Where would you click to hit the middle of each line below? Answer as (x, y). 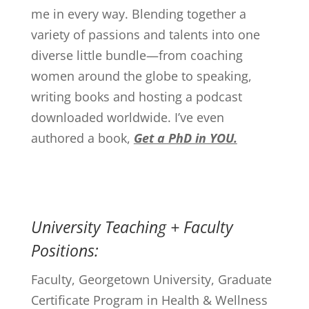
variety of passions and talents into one (145, 34)
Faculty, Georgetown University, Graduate (151, 279)
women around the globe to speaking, (141, 76)
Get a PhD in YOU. (185, 138)
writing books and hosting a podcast (136, 96)
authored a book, (82, 138)
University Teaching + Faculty (132, 227)
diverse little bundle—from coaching (137, 55)
